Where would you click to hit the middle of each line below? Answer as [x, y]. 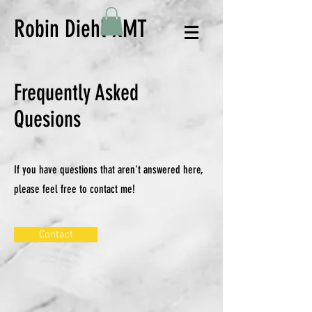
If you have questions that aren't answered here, [108, 169]
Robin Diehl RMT [80, 29]
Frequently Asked [76, 92]
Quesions [47, 119]
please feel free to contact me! [75, 189]
